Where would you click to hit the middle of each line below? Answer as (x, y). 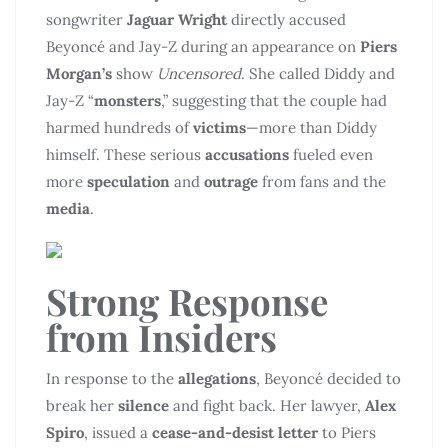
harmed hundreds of (119, 127)
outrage (231, 181)
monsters (127, 100)
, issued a (118, 432)
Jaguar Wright (177, 19)
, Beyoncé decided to (328, 378)
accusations (247, 154)
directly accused (286, 19)
